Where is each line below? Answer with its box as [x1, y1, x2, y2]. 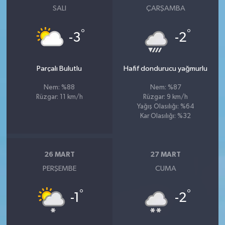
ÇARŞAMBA [146, 4, 185, 12]
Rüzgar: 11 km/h [36, 93, 83, 100]
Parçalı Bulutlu [37, 64, 82, 72]
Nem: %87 [150, 84, 181, 91]
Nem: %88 [44, 84, 75, 91]
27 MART [150, 151, 181, 159]
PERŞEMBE [42, 164, 76, 172]
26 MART [44, 151, 75, 159]
